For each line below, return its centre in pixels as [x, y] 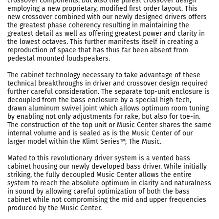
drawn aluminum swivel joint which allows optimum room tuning [108, 108]
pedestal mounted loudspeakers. [59, 58]
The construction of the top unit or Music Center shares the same [109, 125]
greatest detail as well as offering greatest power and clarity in [106, 33]
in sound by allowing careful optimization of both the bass [99, 191]
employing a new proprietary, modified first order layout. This [102, 9]
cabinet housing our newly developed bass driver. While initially [107, 166]
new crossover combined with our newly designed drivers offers [107, 17]
